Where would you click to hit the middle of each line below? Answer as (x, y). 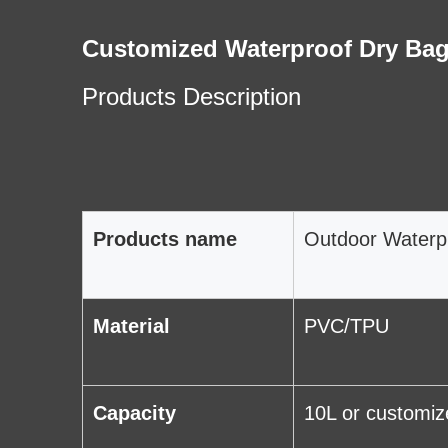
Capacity (134, 413)
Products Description (191, 97)
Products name (165, 239)
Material (131, 326)
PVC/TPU (346, 326)
